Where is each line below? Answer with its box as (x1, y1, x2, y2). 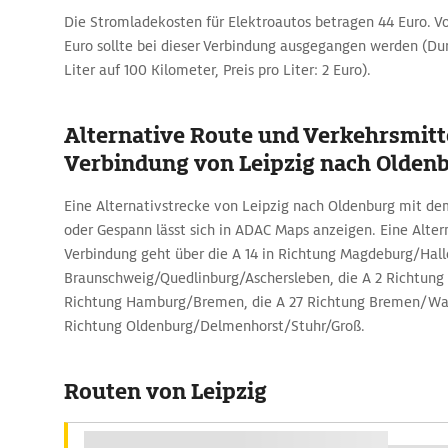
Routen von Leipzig (64, 377, 267, 406)
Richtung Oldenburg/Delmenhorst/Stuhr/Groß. (64, 317, 365, 335)
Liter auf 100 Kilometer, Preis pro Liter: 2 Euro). (64, 61, 371, 79)
